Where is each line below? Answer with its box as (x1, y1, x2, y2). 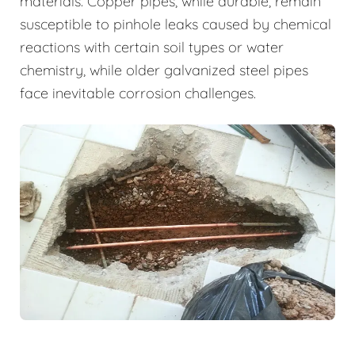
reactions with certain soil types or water (20, 37, 284, 56)
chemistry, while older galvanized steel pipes (20, 60, 308, 79)
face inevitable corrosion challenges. (20, 83, 256, 102)
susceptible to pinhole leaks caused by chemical (20, 14, 331, 33)
